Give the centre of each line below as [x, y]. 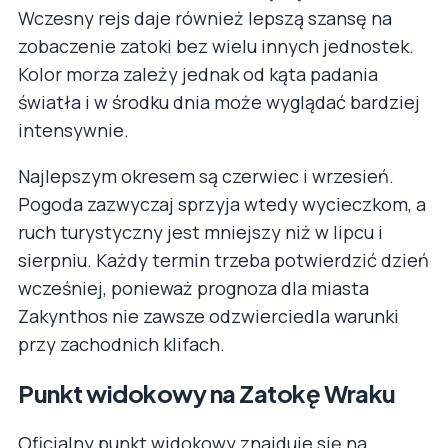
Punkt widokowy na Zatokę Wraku [207, 392]
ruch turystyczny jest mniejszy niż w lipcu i [200, 231]
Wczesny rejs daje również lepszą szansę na [205, 17]
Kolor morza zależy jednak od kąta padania [198, 73]
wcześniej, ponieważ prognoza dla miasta [193, 287]
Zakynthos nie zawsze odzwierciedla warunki [208, 315]
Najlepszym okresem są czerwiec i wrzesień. [206, 175]
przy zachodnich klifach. [121, 343]
